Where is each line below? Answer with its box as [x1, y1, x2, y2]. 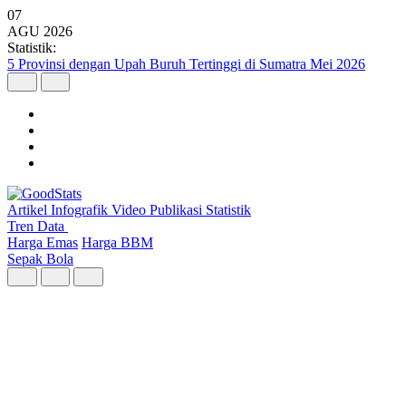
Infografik [51, 202, 111, 217]
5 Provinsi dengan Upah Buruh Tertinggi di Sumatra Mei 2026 [7, 56, 365, 72]
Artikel [7, 202, 51, 217]
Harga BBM [82, 235, 153, 250]
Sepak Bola [7, 251, 73, 266]
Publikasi [150, 202, 206, 217]
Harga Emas [7, 235, 78, 250]
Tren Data [7, 218, 68, 234]
